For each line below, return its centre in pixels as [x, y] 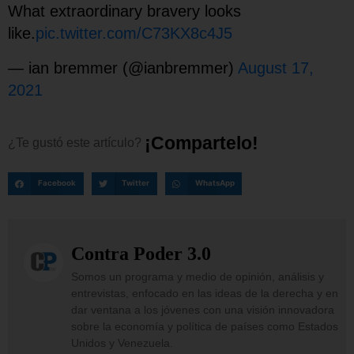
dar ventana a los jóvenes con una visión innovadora [203, 309]
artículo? [117, 142]
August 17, [276, 68]
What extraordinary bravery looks [124, 11]
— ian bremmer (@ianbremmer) [123, 68]
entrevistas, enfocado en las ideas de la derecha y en [205, 293]
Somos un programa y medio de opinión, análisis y [198, 276]
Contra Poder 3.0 [141, 253]
